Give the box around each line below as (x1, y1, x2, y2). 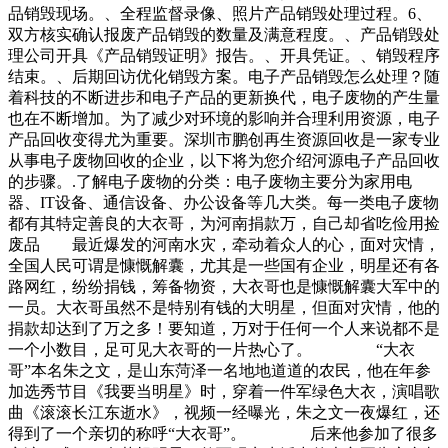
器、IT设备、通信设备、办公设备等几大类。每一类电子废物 (8, 194, 439, 212)
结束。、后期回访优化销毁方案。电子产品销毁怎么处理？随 (8, 68, 440, 86)
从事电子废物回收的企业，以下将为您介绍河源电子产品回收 (8, 152, 440, 170)
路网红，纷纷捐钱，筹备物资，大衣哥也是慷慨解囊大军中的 (8, 278, 440, 296)
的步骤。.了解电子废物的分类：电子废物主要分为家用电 (8, 173, 412, 191)
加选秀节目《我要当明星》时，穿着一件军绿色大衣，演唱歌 (8, 383, 440, 401)
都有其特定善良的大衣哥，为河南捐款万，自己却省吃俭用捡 (8, 215, 440, 233)
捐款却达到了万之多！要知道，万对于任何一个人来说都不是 (8, 320, 440, 338)
